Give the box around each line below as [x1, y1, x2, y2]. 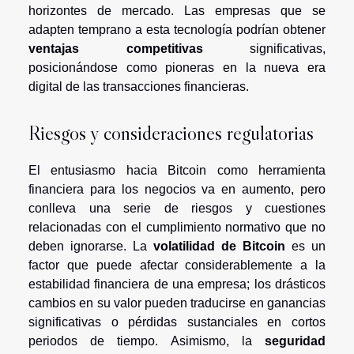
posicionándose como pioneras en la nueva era [28, 60, 326, 74]
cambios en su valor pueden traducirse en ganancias [28, 296, 326, 310]
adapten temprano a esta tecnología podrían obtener [28, 22, 326, 36]
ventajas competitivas [28, 41, 203, 55]
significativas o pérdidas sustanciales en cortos [28, 314, 326, 329]
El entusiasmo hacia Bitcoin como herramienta [28, 163, 326, 177]
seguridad [265, 333, 326, 348]
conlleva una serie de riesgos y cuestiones [28, 201, 326, 215]
